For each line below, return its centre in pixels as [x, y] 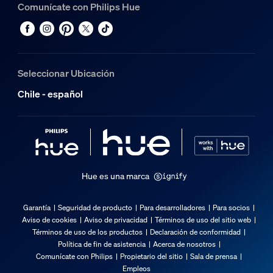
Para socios [231, 208]
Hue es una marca [115, 176]
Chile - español [50, 94]
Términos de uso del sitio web [203, 220]
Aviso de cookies [49, 220]
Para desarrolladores [172, 208]
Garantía [37, 208]
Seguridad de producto [95, 208]
